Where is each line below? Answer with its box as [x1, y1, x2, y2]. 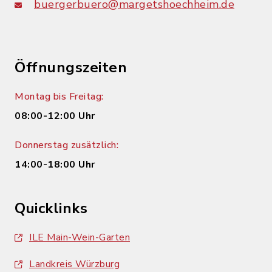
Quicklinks [15, 199, 87, 218]
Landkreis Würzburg [29, 257, 120, 271]
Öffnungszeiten [15, 58, 127, 77]
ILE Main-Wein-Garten [29, 231, 130, 244]
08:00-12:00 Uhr [15, 109, 95, 123]
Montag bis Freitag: [15, 90, 104, 103]
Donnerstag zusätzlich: [15, 138, 118, 152]
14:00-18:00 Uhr [15, 158, 95, 171]
